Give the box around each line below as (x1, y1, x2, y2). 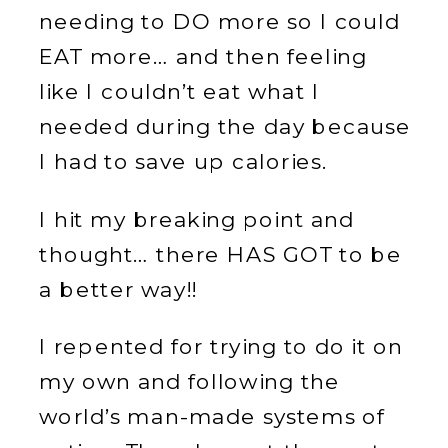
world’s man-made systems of (39, 403, 386, 430)
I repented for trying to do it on (39, 333, 403, 360)
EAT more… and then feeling (39, 43, 368, 70)
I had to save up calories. (39, 148, 327, 175)
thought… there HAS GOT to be (39, 240, 402, 268)
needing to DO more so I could (39, 8, 401, 35)
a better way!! (39, 275, 197, 303)
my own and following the (39, 368, 341, 395)
